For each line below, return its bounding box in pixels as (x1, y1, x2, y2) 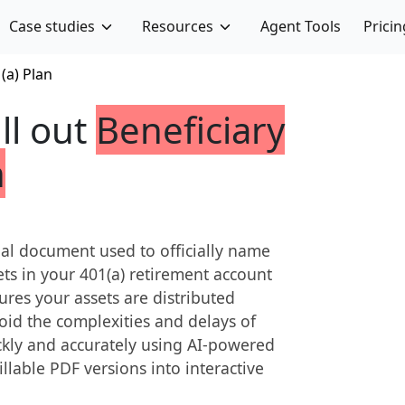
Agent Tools (259, 16, 341, 36)
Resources (141, 16, 213, 36)
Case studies (9, 16, 96, 36)
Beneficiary (96, 105, 285, 155)
